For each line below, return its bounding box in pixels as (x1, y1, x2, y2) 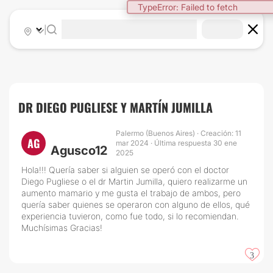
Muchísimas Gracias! (21, 222, 102, 233)
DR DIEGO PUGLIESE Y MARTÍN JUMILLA (18, 98, 213, 116)
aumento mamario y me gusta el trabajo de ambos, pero (21, 188, 241, 198)
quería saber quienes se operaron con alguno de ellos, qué (21, 199, 250, 210)
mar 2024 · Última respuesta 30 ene (116, 138, 237, 147)
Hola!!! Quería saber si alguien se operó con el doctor (21, 165, 229, 175)
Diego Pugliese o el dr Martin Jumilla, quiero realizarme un (21, 176, 247, 186)
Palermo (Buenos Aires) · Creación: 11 (116, 129, 241, 138)
